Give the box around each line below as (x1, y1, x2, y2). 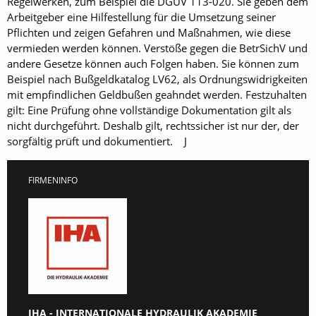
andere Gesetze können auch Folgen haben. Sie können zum (7, 56, 299, 71)
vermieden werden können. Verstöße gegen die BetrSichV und (7, 40, 308, 55)
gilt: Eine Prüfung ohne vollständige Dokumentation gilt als (7, 102, 291, 117)
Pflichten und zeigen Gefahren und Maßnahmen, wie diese (7, 25, 291, 39)
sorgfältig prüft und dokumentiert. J (7, 133, 187, 148)
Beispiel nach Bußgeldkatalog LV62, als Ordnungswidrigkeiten (7, 71, 308, 86)
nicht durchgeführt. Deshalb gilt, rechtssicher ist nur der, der (7, 118, 299, 133)
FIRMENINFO (28, 174, 78, 186)
